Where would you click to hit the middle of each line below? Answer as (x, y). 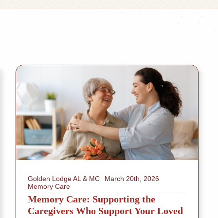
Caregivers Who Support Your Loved (105, 211)
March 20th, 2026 (132, 179)
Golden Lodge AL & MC (64, 179)
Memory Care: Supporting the (91, 199)
